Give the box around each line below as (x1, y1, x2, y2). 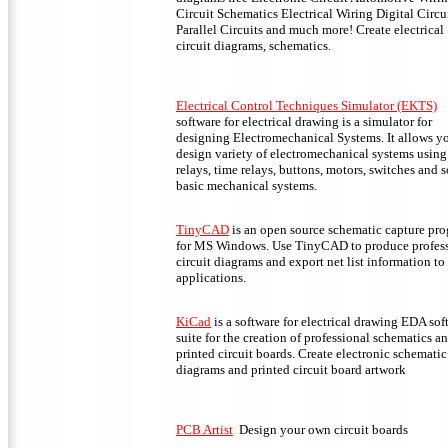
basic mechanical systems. (176, 178, 317, 194)
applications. (176, 270, 246, 286)
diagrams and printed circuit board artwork (176, 362, 406, 378)
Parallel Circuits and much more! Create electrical (176, 22, 444, 38)
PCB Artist (176, 422, 233, 438)
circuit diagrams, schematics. (176, 38, 331, 54)
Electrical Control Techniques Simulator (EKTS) (176, 98, 437, 114)
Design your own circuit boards (233, 422, 408, 438)
